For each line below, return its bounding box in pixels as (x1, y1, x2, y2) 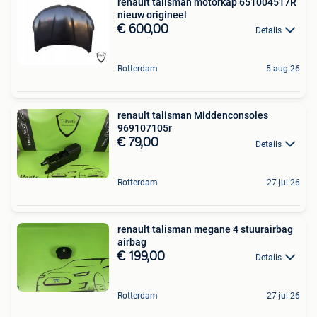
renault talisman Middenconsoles (117, 110, 268, 122)
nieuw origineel (117, 8, 187, 21)
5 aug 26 (266, 64, 300, 74)
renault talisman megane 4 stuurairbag (117, 223, 293, 235)
